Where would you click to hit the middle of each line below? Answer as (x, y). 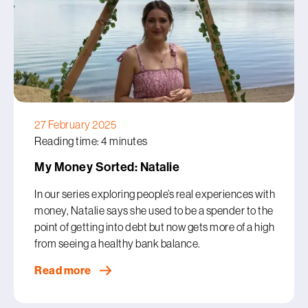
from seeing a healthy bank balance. (118, 243)
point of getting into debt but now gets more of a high (154, 227)
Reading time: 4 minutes (91, 141)
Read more (64, 271)
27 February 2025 (75, 124)
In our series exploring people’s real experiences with (155, 194)
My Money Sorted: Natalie (107, 167)
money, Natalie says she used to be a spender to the (154, 210)
